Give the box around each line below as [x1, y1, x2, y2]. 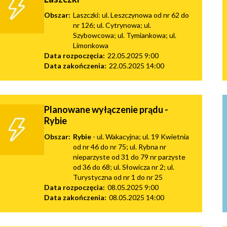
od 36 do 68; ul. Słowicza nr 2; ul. [73, 162, 174, 171]
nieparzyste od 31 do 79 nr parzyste [73, 152, 185, 161]
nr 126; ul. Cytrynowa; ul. [73, 20, 151, 29]
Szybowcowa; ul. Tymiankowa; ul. [73, 30, 176, 40]
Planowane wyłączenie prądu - [44, 103, 168, 115]
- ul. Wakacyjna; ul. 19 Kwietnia [91, 132, 189, 141]
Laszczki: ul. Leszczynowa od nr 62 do [73, 10, 189, 19]
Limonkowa [73, 41, 108, 50]
